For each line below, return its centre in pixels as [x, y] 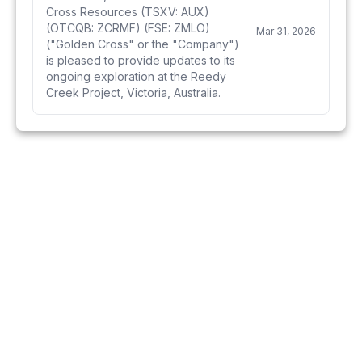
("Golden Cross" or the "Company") [143, 44]
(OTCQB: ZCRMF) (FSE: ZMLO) [128, 28]
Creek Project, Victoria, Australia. [133, 93]
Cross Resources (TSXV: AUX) [128, 12]
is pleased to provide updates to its [141, 60]
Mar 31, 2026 [286, 31]
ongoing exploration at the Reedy [136, 76]
